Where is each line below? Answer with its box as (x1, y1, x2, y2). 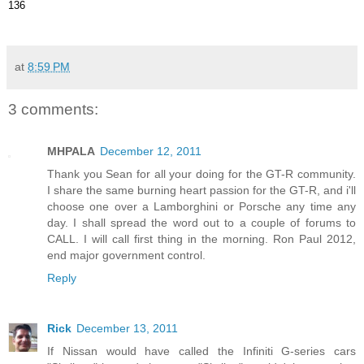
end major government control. (47, 249, 206, 262)
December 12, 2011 (100, 145, 201, 158)
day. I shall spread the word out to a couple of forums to (47, 216, 356, 229)
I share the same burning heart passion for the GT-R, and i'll (47, 184, 356, 197)
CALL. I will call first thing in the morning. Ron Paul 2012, (47, 232, 356, 245)
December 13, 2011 (76, 321, 178, 335)
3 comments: (8, 100, 98, 118)
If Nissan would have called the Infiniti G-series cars (47, 344, 356, 357)
